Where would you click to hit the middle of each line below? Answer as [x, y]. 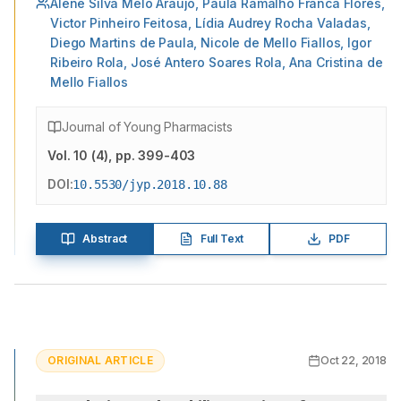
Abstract [105, 239]
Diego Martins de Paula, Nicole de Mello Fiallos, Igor [211, 43]
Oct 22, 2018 [353, 360]
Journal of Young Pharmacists [147, 127]
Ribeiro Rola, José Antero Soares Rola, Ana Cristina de [217, 62]
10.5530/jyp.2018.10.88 [150, 184]
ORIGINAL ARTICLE [100, 360]
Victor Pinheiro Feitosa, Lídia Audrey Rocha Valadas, [210, 23]
